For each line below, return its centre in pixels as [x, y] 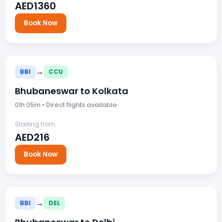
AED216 [32, 137]
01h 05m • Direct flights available [66, 105]
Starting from [35, 124]
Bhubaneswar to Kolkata [72, 91]
